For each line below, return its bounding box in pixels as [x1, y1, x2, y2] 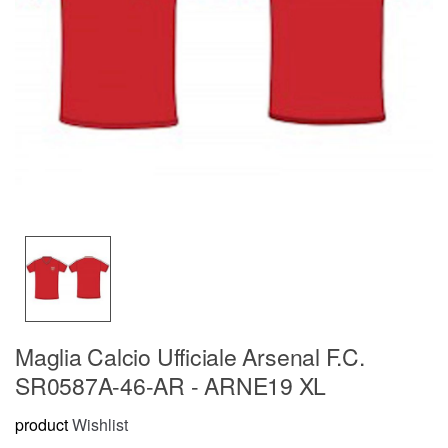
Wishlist [72, 413, 128, 437]
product [15, 413, 68, 437]
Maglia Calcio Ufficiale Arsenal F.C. [15, 339, 365, 373]
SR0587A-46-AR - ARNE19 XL [15, 368, 327, 402]
